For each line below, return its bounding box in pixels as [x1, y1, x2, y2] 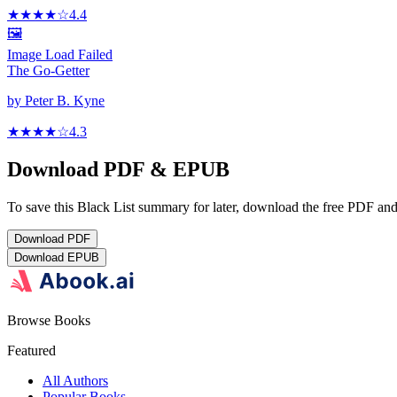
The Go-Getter [7, 63, 90, 79]
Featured [7, 343, 56, 359]
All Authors [43, 373, 108, 389]
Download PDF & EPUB [7, 158, 230, 182]
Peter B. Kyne [25, 93, 105, 109]
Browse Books [7, 313, 90, 329]
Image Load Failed [7, 47, 113, 63]
